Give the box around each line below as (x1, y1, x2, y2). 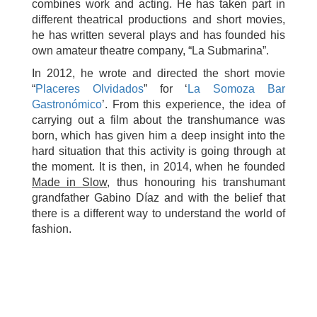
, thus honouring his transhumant (107, 175, 286, 188)
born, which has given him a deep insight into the (32, 129, 285, 142)
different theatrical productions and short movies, (32, 13, 285, 25)
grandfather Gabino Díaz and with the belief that (32, 191, 285, 204)
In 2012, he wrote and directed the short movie (32, 67, 285, 79)
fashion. (32, 222, 71, 235)
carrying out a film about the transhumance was (32, 113, 285, 126)
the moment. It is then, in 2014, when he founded (32, 160, 285, 173)
